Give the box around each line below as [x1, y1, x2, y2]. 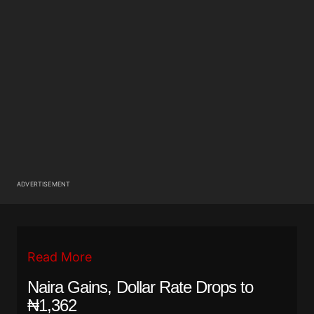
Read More [27, 250, 92, 265]
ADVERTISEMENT [17, 180, 71, 189]
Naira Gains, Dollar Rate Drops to [27, 278, 254, 297]
